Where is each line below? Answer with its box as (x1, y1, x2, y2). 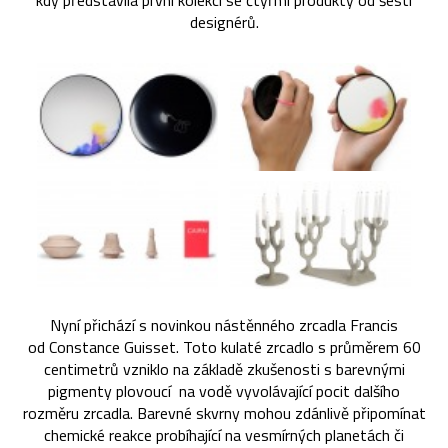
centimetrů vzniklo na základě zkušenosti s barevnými (43, 356, 405, 381)
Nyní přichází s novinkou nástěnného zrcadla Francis (50, 312, 398, 337)
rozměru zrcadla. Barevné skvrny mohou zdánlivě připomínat (22, 400, 426, 425)
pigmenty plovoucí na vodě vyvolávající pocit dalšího (48, 378, 400, 403)
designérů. (189, 10, 259, 35)
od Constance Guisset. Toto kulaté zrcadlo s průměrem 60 (27, 334, 421, 359)
